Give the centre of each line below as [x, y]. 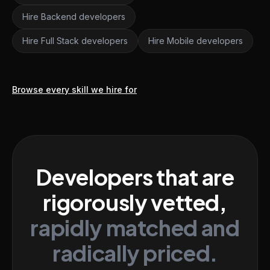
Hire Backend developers [74, 17]
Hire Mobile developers [196, 41]
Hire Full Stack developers [75, 41]
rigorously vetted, [135, 202]
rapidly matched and [135, 228]
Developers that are [135, 177]
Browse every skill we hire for [74, 89]
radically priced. [135, 253]
